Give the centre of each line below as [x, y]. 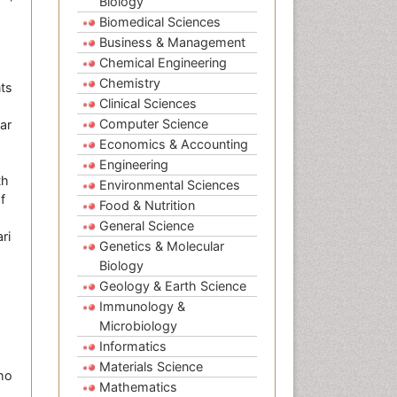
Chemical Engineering [163, 63]
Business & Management [172, 43]
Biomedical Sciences [160, 22]
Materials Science [151, 367]
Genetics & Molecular [162, 246]
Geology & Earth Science [173, 286]
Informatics [133, 346]
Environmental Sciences [170, 185]
